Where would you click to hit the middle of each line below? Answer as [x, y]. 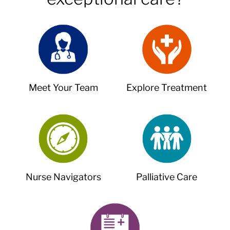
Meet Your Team [63, 88]
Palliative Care [167, 177]
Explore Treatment [167, 88]
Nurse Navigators [63, 177]
